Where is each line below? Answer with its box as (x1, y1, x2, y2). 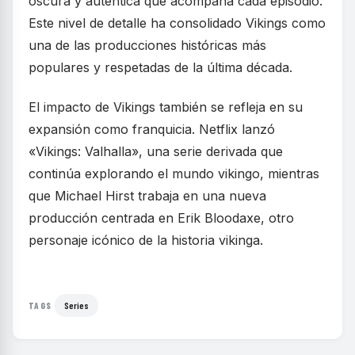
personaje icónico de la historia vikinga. (29, 232, 263, 249)
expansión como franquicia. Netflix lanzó (29, 121, 275, 138)
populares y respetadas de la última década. (29, 59, 292, 76)
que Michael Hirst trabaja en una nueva (29, 188, 266, 204)
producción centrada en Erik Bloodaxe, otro (29, 210, 294, 227)
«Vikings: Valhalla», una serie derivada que (29, 143, 283, 160)
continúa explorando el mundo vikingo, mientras (29, 166, 319, 182)
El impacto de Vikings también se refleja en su (29, 99, 303, 116)
